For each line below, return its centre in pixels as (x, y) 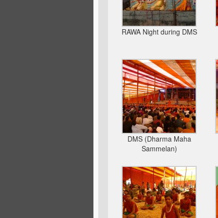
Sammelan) (159, 148)
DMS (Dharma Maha (159, 139)
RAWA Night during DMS (159, 32)
